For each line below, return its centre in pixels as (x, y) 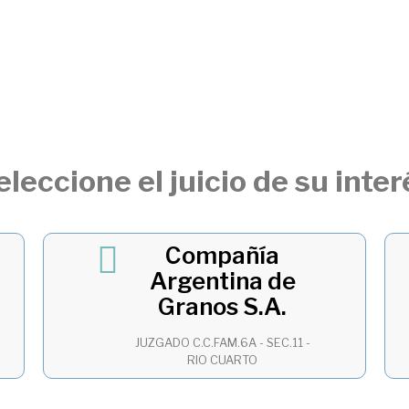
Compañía (223, 256)
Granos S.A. (223, 307)
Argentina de (222, 281)
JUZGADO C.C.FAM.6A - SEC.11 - (222, 343)
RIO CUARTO (223, 361)
